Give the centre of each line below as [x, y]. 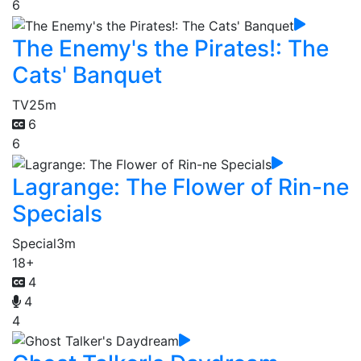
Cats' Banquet [87, 75]
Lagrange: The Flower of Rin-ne [180, 187]
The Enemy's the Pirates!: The [170, 49]
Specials [57, 213]
